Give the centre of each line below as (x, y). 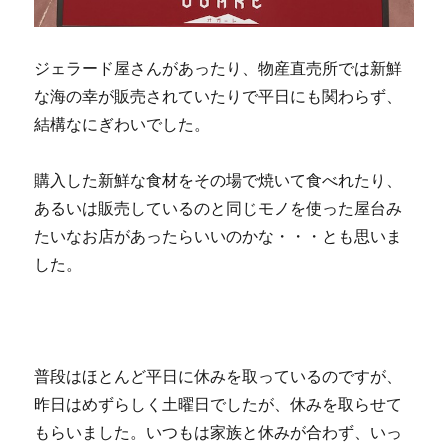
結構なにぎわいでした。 (122, 124)
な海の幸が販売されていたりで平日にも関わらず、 (218, 96)
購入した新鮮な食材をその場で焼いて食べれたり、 (218, 180)
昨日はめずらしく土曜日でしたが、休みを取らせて (218, 404)
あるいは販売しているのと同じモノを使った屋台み (218, 208)
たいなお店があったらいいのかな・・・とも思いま (218, 236)
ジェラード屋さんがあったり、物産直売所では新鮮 (218, 68)
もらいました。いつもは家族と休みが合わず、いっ (218, 432)
